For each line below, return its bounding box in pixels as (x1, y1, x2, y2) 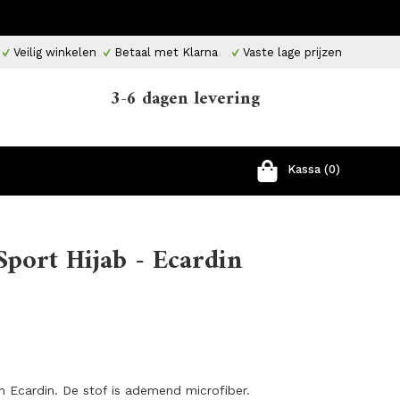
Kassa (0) (287, 162, 340, 176)
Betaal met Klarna (111, 46, 221, 59)
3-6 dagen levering (111, 84, 260, 115)
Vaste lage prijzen (239, 46, 342, 59)
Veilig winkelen (10, 46, 96, 59)
